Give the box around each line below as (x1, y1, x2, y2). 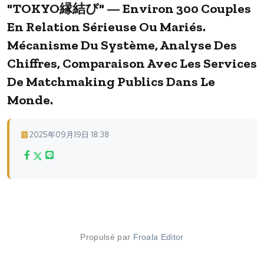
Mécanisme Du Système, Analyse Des (7, 37, 237, 53)
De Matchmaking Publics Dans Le (7, 73, 215, 90)
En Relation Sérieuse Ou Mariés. (7, 18, 206, 35)
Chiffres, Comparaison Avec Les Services (7, 55, 257, 71)
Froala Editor (133, 232, 184, 242)
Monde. (7, 91, 53, 108)
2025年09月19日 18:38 (29, 129, 109, 140)
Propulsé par (80, 232, 133, 242)
